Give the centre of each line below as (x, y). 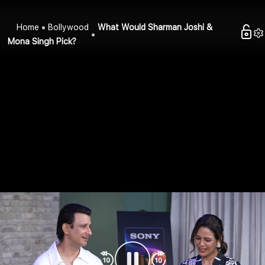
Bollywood (69, 28)
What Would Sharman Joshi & (155, 28)
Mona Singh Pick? (42, 42)
